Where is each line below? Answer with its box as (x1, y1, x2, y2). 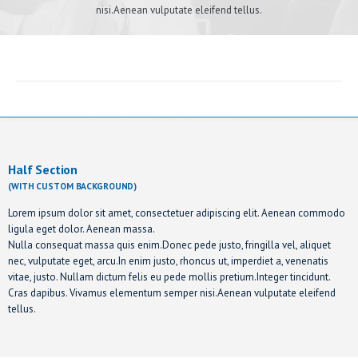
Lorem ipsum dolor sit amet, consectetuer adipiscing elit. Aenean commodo (8, 206, 345, 220)
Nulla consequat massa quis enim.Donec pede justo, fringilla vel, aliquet (8, 238, 331, 252)
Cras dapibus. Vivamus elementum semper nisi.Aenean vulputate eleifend (8, 286, 336, 300)
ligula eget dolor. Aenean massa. (8, 222, 155, 236)
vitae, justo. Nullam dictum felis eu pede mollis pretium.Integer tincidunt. (8, 270, 330, 284)
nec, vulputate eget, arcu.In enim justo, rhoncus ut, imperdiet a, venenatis (8, 254, 328, 268)
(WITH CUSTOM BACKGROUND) (8, 180, 137, 192)
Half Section (8, 161, 78, 177)
